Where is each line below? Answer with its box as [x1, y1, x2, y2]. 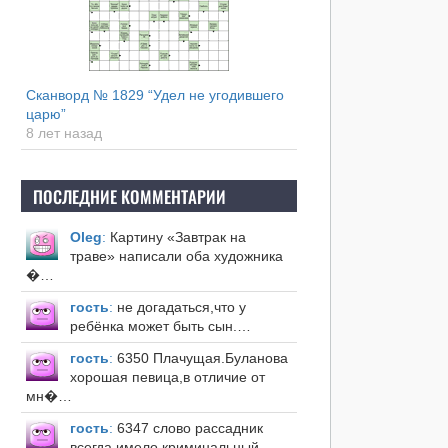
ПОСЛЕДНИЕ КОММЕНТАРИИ [32, 184, 226, 210]
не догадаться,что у [112, 299, 246, 316]
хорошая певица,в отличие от [69, 369, 265, 386]
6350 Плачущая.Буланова [112, 350, 288, 367]
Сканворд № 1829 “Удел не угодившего [25, 87, 284, 104]
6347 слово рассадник [112, 420, 263, 437]
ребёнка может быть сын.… [69, 318, 251, 335]
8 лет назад [25, 125, 102, 142]
